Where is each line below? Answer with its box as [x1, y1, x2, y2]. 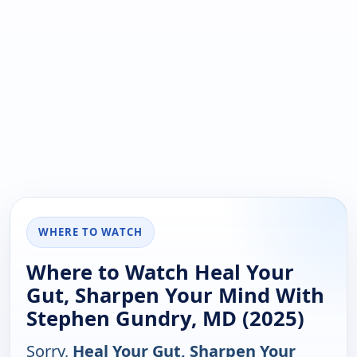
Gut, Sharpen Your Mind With [26, 281, 324, 310]
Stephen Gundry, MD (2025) [26, 304, 304, 333]
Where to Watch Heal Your [26, 258, 294, 287]
